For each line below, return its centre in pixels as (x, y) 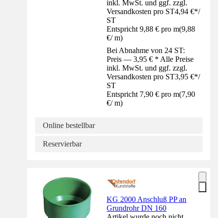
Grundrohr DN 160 (137, 208)
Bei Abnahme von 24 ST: (146, 50)
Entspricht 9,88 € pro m (143, 29)
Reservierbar (62, 144)
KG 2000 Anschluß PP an (147, 199)
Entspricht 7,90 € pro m (143, 94)
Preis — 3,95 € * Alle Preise (150, 59)
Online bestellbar (69, 125)
